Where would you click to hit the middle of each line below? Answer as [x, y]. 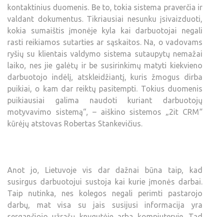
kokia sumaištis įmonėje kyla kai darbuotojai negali [105, 30]
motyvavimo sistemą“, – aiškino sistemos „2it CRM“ [105, 112]
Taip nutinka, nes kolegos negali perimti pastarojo [105, 193]
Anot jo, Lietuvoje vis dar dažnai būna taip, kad [105, 170]
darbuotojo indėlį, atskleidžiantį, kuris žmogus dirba [105, 77]
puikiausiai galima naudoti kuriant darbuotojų [105, 100]
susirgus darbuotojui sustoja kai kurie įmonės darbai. [105, 181]
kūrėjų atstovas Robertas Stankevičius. [75, 123]
